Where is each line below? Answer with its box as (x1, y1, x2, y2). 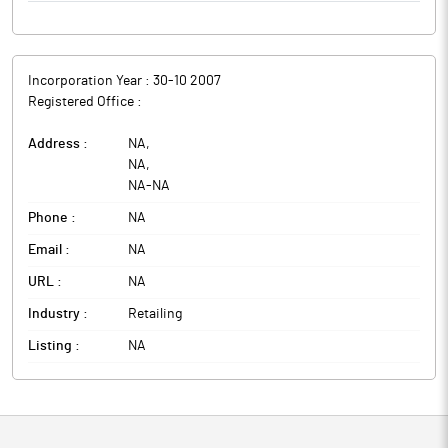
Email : (28, 243, 70, 257)
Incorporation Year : (28, 74, 153, 88)
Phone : (28, 211, 76, 225)
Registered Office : (28, 95, 142, 109)
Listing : (28, 339, 80, 353)
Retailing (128, 307, 182, 321)
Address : (28, 137, 88, 151)
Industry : (28, 307, 88, 321)
